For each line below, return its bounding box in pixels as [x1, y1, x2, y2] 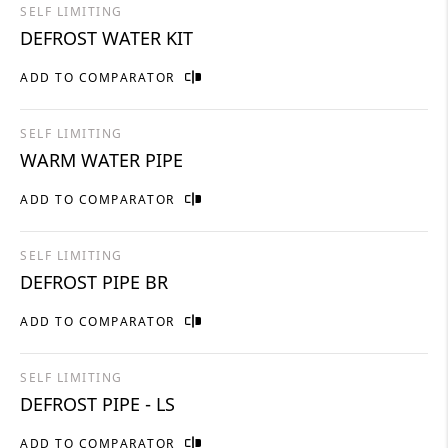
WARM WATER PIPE [20, 147, 183, 172]
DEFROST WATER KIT [20, 25, 193, 50]
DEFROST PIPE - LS [20, 391, 175, 416]
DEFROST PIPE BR [20, 269, 168, 294]
